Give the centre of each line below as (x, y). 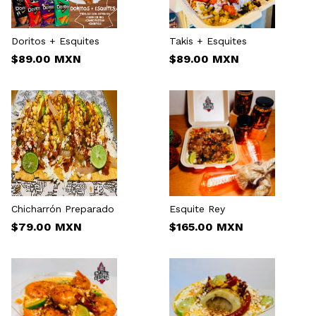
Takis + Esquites (208, 41)
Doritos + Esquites (55, 41)
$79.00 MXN (47, 227)
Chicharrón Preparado (63, 209)
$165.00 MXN (206, 227)
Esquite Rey (197, 209)
